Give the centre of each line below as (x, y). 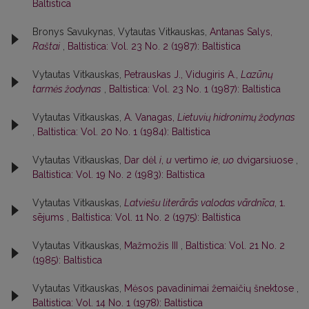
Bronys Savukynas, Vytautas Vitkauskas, (121, 32)
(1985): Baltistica (67, 260)
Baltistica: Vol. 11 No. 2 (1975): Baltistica (156, 218)
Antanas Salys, (241, 32)
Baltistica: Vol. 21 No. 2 (235, 246)
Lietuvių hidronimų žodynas (236, 118)
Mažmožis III (152, 246)
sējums (50, 218)
